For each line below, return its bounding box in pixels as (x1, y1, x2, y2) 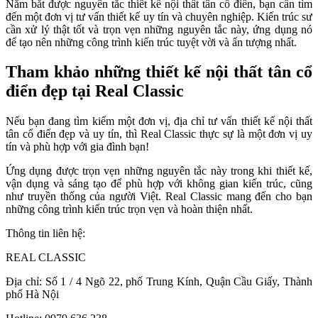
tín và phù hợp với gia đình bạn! (6, 141, 152, 153)
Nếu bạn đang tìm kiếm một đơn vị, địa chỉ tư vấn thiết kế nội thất (6, 115, 312, 128)
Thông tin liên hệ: (6, 227, 85, 240)
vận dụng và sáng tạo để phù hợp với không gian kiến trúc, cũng (6, 177, 312, 190)
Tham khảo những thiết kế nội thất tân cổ (6, 62, 312, 82)
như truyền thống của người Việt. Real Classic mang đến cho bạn (6, 190, 312, 203)
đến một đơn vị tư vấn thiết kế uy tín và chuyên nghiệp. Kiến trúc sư (6, 10, 312, 23)
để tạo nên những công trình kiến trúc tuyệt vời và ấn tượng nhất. (6, 35, 300, 48)
